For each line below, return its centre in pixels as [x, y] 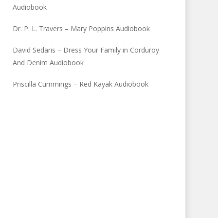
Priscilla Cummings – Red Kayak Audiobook [81, 84]
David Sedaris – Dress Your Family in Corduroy [86, 50]
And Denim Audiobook [48, 63]
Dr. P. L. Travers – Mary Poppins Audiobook [82, 28]
